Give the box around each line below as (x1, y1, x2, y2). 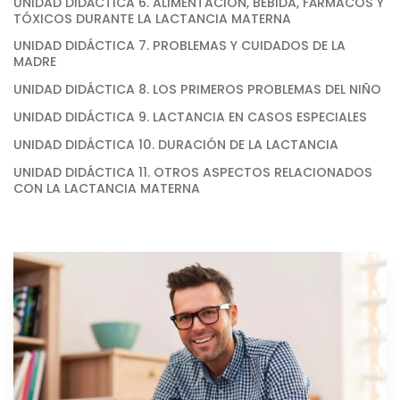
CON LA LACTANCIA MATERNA (13, 179, 200, 197)
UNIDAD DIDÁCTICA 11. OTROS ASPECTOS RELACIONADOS (13, 162, 372, 181)
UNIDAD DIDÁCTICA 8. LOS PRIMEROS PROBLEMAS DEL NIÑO (13, 80, 381, 99)
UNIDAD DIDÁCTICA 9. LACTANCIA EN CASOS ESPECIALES (13, 107, 367, 126)
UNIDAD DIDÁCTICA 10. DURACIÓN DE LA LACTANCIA (13, 135, 338, 154)
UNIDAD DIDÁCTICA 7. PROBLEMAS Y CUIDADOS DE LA (13, 37, 346, 55)
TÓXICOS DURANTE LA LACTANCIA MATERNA (13, 9, 291, 28)
